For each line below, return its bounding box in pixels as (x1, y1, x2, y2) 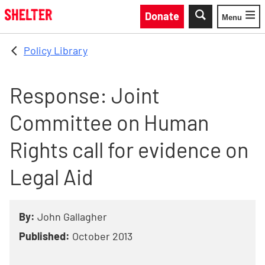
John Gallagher (37, 210, 107, 223)
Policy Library (24, 44, 88, 57)
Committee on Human (9, 109, 209, 135)
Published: (19, 230, 70, 243)
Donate (145, 9, 179, 22)
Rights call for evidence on (9, 137, 248, 162)
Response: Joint (9, 82, 160, 108)
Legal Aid (9, 164, 93, 189)
